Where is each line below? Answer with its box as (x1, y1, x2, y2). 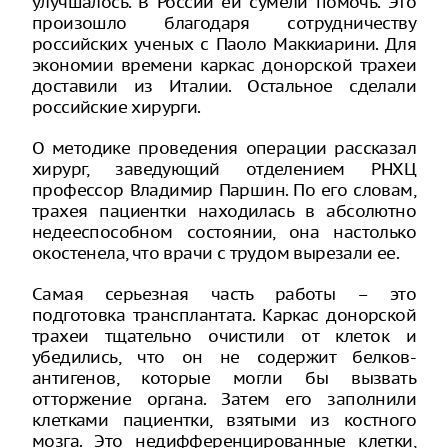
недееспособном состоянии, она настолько (32, 220, 416, 243)
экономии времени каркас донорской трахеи (32, 53, 416, 76)
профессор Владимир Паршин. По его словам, (32, 178, 416, 201)
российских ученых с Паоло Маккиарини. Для (32, 32, 416, 55)
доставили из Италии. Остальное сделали (32, 74, 416, 97)
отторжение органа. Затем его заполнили (32, 387, 416, 410)
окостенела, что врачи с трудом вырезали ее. (32, 241, 400, 264)
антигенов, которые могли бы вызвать (32, 366, 416, 389)
